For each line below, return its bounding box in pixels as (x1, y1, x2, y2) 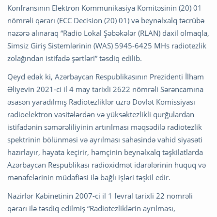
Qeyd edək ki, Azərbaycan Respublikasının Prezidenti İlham (7, 72, 204, 82)
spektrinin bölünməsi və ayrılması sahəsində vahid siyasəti (7, 135, 202, 145)
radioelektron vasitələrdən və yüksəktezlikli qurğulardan (7, 109, 194, 120)
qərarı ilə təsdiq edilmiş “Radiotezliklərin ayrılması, (7, 203, 175, 214)
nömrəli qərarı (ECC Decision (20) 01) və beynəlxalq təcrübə (7, 15, 204, 26)
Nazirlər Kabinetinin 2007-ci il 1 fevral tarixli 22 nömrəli (7, 191, 193, 201)
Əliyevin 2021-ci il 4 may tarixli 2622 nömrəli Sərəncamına (7, 84, 203, 94)
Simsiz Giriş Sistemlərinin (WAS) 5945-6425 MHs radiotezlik (7, 41, 206, 51)
